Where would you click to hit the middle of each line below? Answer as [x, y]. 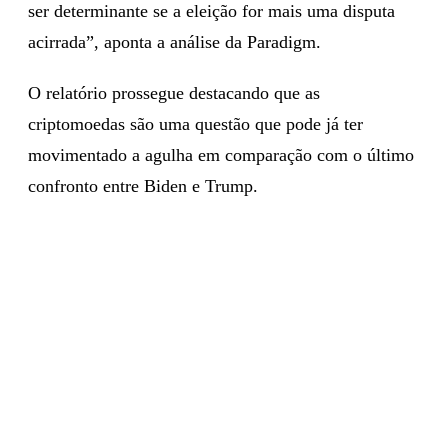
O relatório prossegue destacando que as [174, 92]
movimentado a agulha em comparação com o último [221, 154]
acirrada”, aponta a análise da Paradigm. [174, 41]
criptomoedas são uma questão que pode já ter [195, 123]
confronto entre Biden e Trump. [143, 185]
